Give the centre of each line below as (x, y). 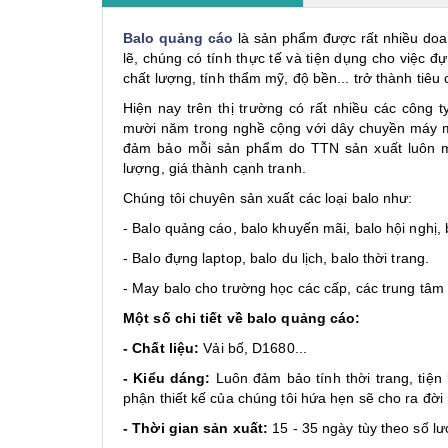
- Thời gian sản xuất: (196, 427)
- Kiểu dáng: (167, 377)
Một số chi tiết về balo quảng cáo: (242, 317)
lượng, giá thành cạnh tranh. (214, 167)
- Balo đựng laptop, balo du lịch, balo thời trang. (276, 257)
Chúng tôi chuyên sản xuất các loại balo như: (268, 197)
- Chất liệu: (161, 347)
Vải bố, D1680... (253, 347)
